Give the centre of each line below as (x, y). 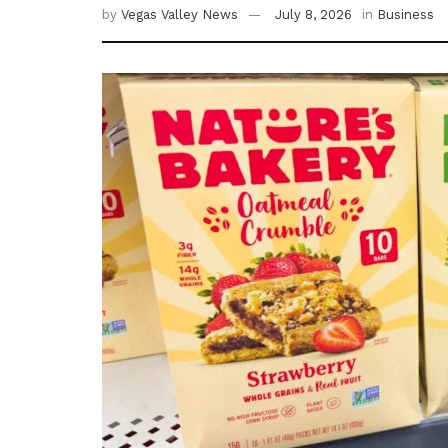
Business (405, 15)
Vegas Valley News (179, 15)
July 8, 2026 (313, 15)
